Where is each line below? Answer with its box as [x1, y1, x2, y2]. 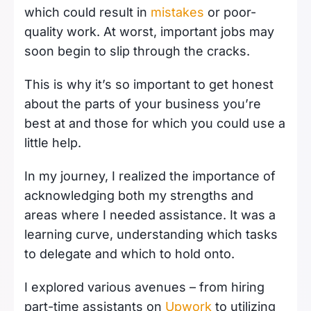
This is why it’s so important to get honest [24, 77, 274, 92]
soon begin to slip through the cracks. [24, 44, 253, 59]
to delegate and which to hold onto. [24, 246, 238, 262]
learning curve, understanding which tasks [24, 227, 278, 242]
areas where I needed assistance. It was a [24, 208, 276, 223]
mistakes [151, 5, 204, 20]
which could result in [24, 5, 151, 20]
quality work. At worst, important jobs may [24, 24, 274, 40]
